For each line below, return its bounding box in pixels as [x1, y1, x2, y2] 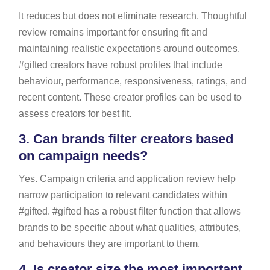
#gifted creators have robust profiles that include [18, 59, 222, 70]
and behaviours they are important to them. [18, 238, 200, 249]
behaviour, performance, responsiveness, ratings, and [18, 75, 246, 86]
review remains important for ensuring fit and [18, 27, 207, 37]
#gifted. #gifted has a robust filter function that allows [18, 206, 241, 216]
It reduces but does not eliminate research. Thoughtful [18, 10, 247, 21]
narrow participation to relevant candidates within [18, 189, 227, 200]
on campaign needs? [18, 148, 148, 163]
